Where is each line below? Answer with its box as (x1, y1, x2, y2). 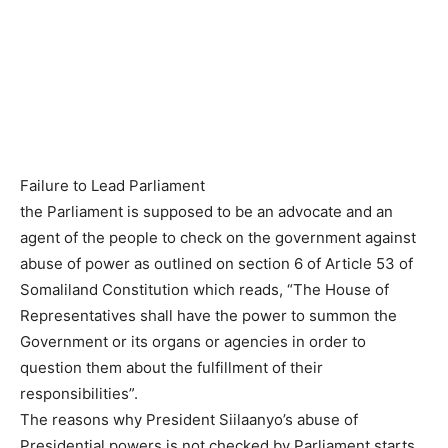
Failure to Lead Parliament (20, 176, 205, 195)
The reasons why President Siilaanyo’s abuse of (20, 410, 358, 429)
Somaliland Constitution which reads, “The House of (20, 280, 389, 299)
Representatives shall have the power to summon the (20, 306, 397, 325)
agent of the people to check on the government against (20, 228, 416, 247)
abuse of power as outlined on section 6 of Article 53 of (20, 254, 413, 273)
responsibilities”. (20, 384, 138, 403)
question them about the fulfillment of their (20, 358, 323, 377)
